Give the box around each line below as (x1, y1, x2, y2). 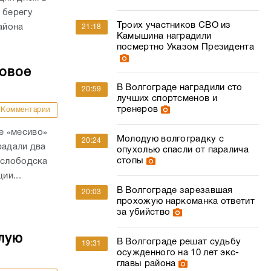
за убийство (116, 208, 171, 217)
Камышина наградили (116, 32, 212, 41)
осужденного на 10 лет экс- (116, 249, 240, 257)
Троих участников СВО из (116, 21, 231, 30)
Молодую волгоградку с (116, 135, 224, 143)
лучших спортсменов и (116, 94, 217, 103)
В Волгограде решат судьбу (116, 238, 241, 246)
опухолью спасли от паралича (116, 146, 249, 154)
